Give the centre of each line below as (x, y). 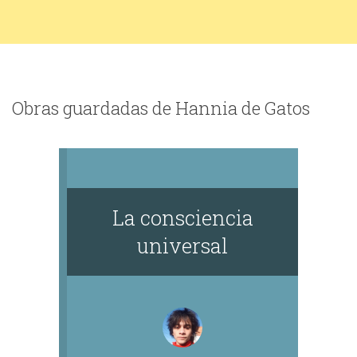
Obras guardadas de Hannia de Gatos (161, 108)
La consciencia (182, 218)
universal (182, 245)
